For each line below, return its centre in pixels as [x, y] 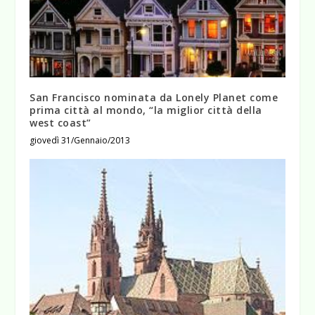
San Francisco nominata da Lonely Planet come [154, 97]
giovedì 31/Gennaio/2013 [80, 140]
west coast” [60, 123]
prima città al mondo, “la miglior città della [146, 110]
